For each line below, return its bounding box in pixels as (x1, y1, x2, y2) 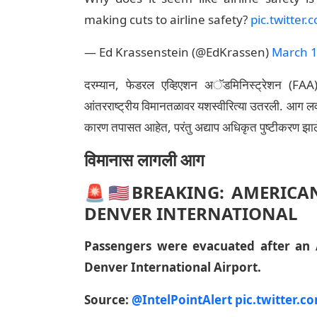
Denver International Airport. (84, 259, 261, 275)
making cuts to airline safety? (84, 11, 250, 28)
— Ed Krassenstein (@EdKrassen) (84, 44, 272, 60)
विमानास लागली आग (84, 148, 204, 171)
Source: (84, 292, 132, 308)
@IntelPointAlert (132, 292, 232, 308)
